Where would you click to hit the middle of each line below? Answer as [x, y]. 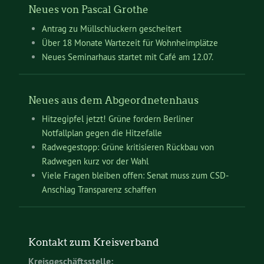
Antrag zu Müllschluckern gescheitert [111, 28]
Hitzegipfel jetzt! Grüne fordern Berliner [117, 118]
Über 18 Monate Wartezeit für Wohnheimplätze [130, 42]
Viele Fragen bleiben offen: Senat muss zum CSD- [135, 175]
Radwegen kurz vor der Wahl [95, 161]
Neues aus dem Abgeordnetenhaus [113, 100]
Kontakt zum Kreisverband [94, 242]
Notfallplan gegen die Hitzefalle [102, 133]
